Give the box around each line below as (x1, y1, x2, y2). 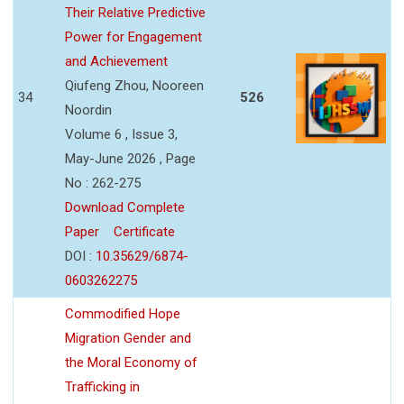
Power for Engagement (65, 28, 202, 45)
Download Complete (65, 198, 185, 216)
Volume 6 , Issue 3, (65, 125, 178, 142)
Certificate (114, 223, 175, 240)
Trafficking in (65, 378, 140, 395)
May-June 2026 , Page (65, 150, 196, 167)
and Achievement (65, 52, 168, 69)
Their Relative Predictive (65, 4, 206, 21)
